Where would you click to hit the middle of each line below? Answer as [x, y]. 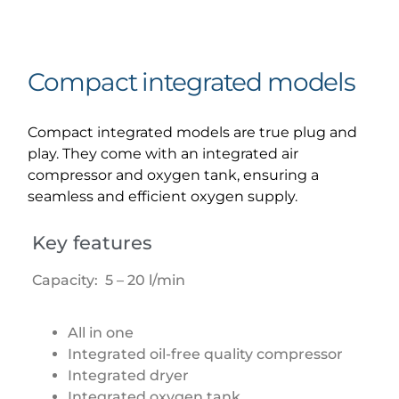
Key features [93, 243]
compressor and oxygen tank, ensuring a [174, 175]
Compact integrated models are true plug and [193, 133]
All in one [101, 332]
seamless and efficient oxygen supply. [163, 197]
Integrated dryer [130, 375]
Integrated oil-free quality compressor [208, 354]
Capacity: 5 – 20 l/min [111, 281]
